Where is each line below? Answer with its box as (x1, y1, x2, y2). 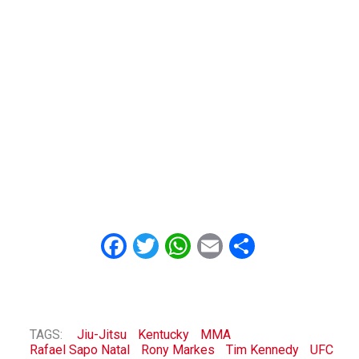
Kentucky (138, 327, 189, 342)
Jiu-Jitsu (77, 327, 127, 342)
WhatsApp (190, 231, 306, 261)
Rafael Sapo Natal (30, 342, 130, 357)
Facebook (126, 231, 233, 261)
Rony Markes (141, 342, 215, 357)
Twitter (158, 231, 237, 261)
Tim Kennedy (226, 342, 299, 357)
